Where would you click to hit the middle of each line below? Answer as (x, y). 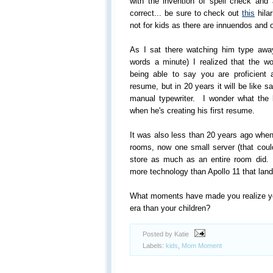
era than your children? (170, 208)
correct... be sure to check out (186, 13)
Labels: (154, 245)
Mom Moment (202, 245)
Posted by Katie (167, 234)
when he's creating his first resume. (192, 111)
